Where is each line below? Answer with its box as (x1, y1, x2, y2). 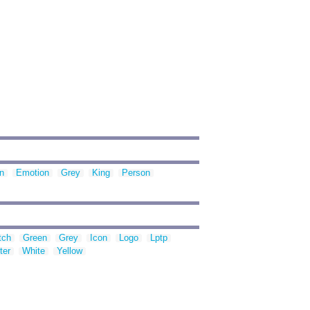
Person (122, 167, 150, 179)
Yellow (57, 246, 82, 257)
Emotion (16, 167, 49, 179)
